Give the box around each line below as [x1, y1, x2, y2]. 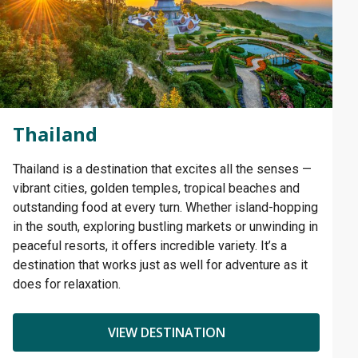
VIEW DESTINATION [107, 323, 225, 341]
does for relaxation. [13, 276, 121, 292]
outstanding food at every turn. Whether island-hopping [13, 199, 318, 215]
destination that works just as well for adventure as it [13, 257, 308, 272]
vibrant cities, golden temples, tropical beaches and [13, 180, 300, 196]
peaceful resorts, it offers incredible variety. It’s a [13, 237, 287, 253]
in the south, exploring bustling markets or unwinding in [13, 218, 318, 234]
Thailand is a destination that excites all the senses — [13, 161, 312, 177]
